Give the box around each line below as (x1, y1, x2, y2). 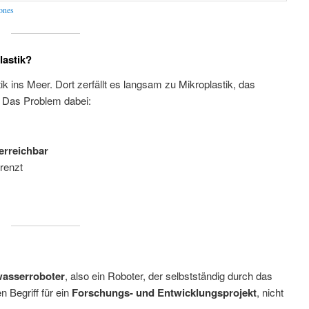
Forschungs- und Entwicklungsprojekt (72, 285, 257, 301)
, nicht (257, 285, 284, 300)
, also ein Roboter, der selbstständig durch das (65, 268, 273, 283)
